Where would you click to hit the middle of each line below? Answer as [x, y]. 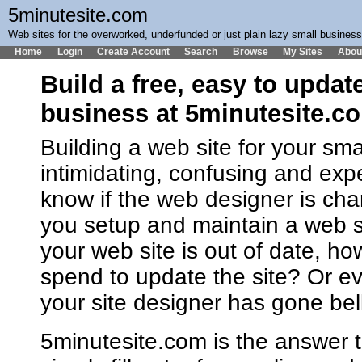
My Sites [303, 51]
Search [201, 51]
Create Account [134, 51]
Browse [250, 51]
